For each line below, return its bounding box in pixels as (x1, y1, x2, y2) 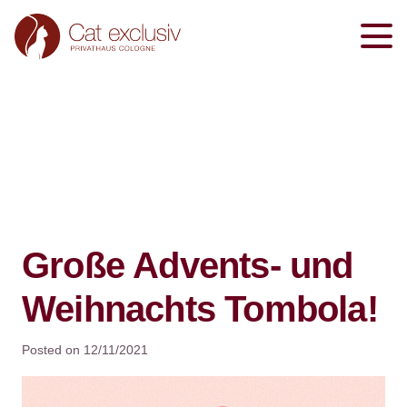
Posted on (22, 342, 84, 357)
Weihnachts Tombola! (22, 288, 378, 329)
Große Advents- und (22, 244, 353, 285)
